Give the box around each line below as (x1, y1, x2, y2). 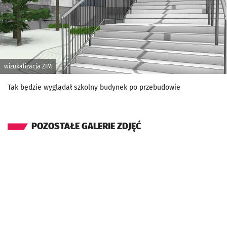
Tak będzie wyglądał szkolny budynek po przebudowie (8, 83, 180, 92)
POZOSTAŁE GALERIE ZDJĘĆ (31, 120, 141, 132)
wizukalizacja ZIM (4, 63, 52, 70)
